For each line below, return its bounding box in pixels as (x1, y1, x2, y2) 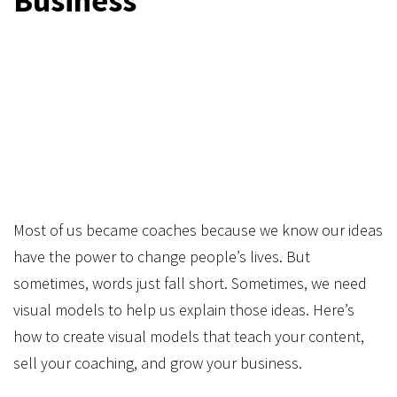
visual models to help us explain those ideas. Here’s (13, 300, 354, 320)
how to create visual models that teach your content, (13, 326, 364, 346)
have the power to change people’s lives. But (13, 246, 310, 267)
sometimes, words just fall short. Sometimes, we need (13, 273, 367, 293)
